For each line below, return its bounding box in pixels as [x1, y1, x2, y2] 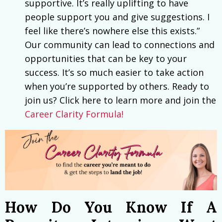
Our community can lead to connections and [25, 39, 215, 51]
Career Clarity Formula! [25, 108, 123, 120]
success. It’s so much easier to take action [25, 66, 204, 79]
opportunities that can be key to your [25, 53, 187, 65]
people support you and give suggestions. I [25, 11, 210, 23]
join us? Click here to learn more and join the [25, 94, 216, 107]
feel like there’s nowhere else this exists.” [25, 25, 200, 37]
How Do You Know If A [5, 197, 217, 217]
